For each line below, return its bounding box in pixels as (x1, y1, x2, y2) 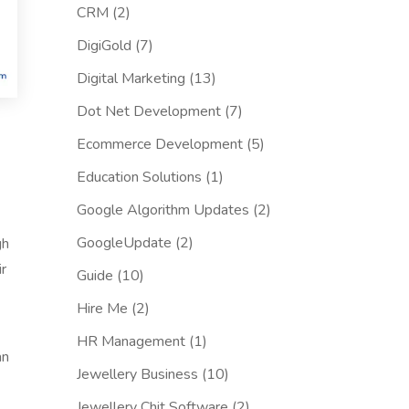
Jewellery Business (76, 364, 198, 385)
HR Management (76, 331, 185, 352)
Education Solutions (76, 167, 202, 188)
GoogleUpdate (76, 233, 172, 254)
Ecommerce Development (76, 134, 243, 155)
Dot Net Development (76, 101, 221, 122)
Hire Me (76, 299, 128, 320)
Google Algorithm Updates (76, 200, 249, 221)
